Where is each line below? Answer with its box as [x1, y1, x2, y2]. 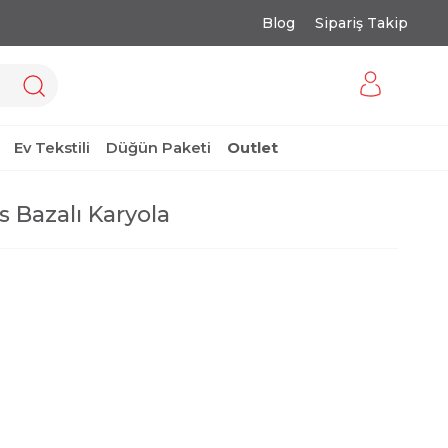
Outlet [227, 138, 278, 157]
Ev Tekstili [14, 138, 90, 157]
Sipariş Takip [315, 14, 408, 32]
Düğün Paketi [106, 138, 211, 157]
